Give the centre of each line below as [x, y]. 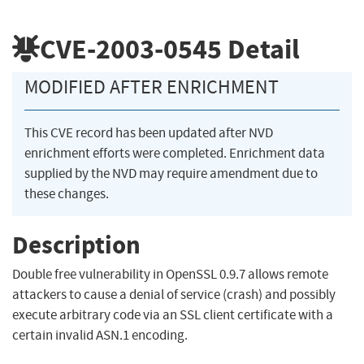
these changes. [67, 194]
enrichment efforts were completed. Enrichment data [175, 154]
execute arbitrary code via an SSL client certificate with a [173, 315]
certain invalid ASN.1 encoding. [100, 336]
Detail [261, 49]
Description [76, 245]
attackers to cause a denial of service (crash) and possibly [174, 295]
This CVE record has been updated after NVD [149, 133]
